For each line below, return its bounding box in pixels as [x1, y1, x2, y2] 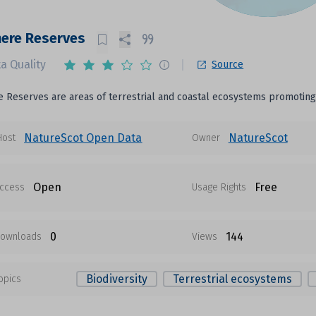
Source [212, 59, 244, 71]
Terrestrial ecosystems [172, 272, 292, 286]
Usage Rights [191, 181, 246, 193]
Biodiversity [85, 272, 147, 286]
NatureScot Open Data [24, 131, 142, 145]
